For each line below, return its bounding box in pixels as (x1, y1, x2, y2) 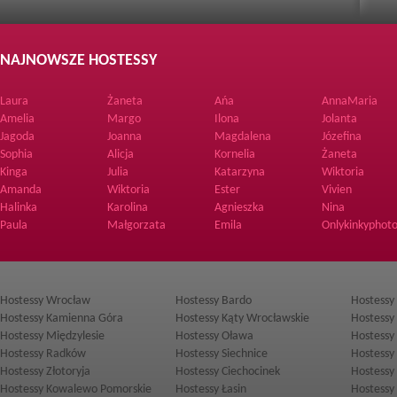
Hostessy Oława (175, 330, 253, 343)
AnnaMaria (322, 95, 378, 108)
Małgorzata (107, 219, 166, 232)
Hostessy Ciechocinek (175, 365, 280, 378)
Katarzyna (214, 166, 265, 179)
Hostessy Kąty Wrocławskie (175, 312, 309, 325)
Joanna (107, 130, 142, 144)
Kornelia (214, 148, 255, 161)
